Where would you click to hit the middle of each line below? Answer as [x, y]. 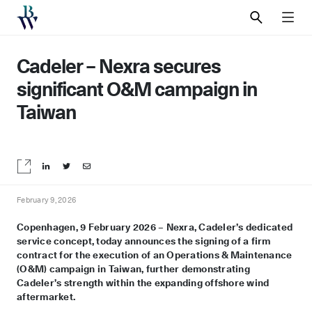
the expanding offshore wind [202, 282]
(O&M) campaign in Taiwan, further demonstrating [133, 268]
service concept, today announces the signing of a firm [144, 241]
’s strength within [94, 282]
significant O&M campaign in [137, 89]
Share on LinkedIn [83, 173]
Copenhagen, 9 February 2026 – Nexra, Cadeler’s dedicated [155, 227]
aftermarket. [46, 296]
